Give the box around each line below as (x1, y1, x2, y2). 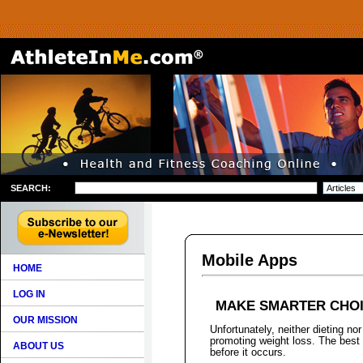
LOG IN (13, 288, 45, 300)
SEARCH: (11, 183, 51, 193)
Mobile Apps (202, 251, 297, 269)
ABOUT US (13, 340, 64, 352)
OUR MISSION (13, 314, 78, 326)
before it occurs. (210, 347, 286, 358)
